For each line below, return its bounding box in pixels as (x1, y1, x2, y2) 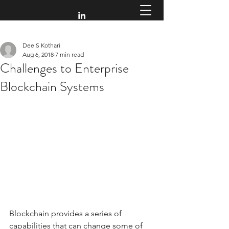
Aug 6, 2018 (22, 51, 54, 58)
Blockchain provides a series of (9, 208, 124, 218)
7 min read (55, 51, 84, 58)
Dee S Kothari (22, 41, 60, 49)
